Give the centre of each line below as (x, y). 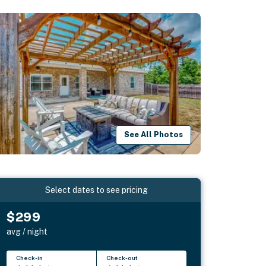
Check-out (122, 257)
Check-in (30, 257)
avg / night (27, 231)
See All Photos (154, 135)
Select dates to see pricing (97, 190)
